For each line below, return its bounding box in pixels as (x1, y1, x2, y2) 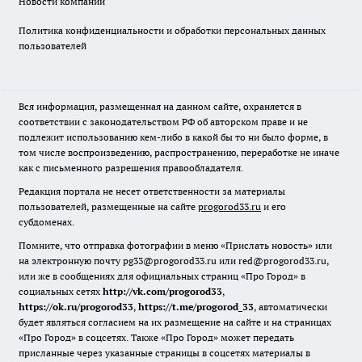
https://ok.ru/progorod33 (19, 301, 133, 313)
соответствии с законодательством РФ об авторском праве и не (19, 116, 308, 128)
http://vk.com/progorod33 (103, 285, 222, 297)
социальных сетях (19, 285, 103, 297)
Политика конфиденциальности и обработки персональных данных (19, 24, 326, 36)
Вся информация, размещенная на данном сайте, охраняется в (19, 100, 301, 112)
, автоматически (254, 301, 327, 313)
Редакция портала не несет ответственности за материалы (19, 185, 285, 197)
